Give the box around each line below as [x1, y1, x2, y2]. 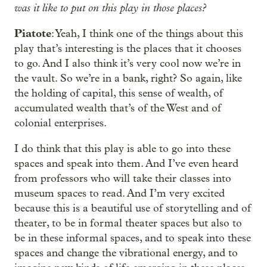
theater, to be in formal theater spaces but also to [14, 217, 242, 229]
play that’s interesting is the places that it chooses [14, 42, 241, 55]
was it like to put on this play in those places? [14, 1, 206, 14]
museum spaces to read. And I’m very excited [14, 187, 225, 200]
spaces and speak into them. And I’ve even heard [14, 157, 238, 170]
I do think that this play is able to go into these [14, 142, 231, 155]
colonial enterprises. [14, 117, 107, 129]
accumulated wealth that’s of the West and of [14, 102, 221, 114]
